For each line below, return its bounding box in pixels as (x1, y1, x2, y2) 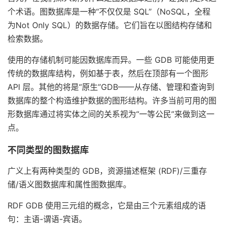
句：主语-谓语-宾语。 (8, 214, 87, 224)
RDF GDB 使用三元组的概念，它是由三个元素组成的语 (8, 200, 206, 210)
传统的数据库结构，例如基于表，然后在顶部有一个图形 (8, 68, 208, 78)
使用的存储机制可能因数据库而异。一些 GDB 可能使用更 (8, 55, 214, 65)
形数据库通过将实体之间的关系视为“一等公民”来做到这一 (8, 109, 214, 119)
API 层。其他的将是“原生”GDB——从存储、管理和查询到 (8, 82, 214, 92)
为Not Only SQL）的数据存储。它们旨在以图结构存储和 (8, 20, 212, 30)
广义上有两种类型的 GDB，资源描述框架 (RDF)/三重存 (8, 166, 207, 176)
